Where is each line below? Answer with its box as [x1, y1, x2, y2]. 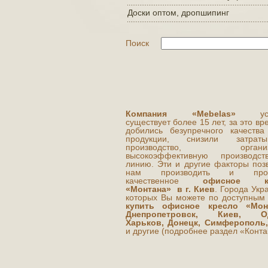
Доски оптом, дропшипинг [127, 8, 229, 17]
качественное [126, 176, 203, 185]
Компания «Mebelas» [126, 109, 236, 118]
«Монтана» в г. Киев [126, 184, 215, 194]
